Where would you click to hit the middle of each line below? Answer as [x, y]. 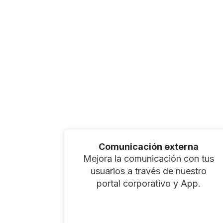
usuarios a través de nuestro [149, 171]
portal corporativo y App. [149, 183]
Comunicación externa [149, 146]
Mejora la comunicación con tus [149, 158]
